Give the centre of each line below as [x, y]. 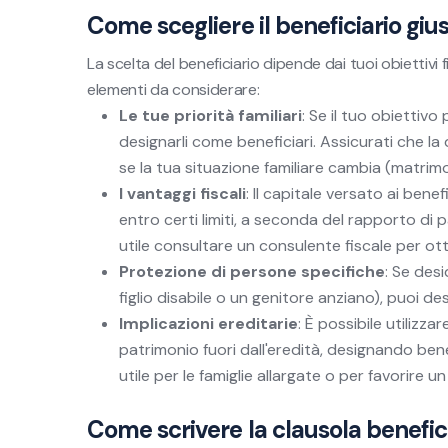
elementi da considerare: [173, 89]
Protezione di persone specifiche [252, 271]
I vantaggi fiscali [182, 193]
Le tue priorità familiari [210, 115]
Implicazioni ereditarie [208, 323]
